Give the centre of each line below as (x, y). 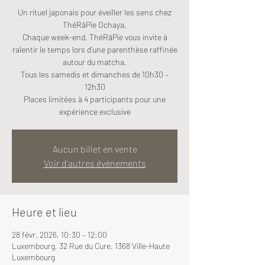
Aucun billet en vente (95, 149)
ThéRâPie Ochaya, (95, 25)
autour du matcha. (95, 62)
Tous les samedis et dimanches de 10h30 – (95, 74)
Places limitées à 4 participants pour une (95, 99)
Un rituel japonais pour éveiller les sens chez (95, 12)
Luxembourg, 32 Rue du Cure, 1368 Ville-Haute (91, 246)
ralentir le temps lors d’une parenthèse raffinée (95, 49)
